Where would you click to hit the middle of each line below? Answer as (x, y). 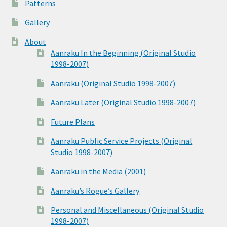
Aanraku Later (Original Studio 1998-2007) (123, 103)
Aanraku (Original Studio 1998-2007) (113, 83)
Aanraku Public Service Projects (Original (122, 141)
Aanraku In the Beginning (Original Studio (123, 53)
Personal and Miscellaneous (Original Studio (127, 210)
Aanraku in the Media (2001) (99, 172)
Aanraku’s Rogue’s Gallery (95, 191)
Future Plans (73, 122)
